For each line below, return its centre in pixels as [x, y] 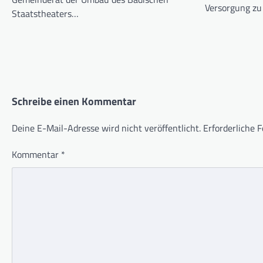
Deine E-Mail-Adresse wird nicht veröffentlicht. [106, 128]
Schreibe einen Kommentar [74, 101]
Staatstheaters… [45, 13]
